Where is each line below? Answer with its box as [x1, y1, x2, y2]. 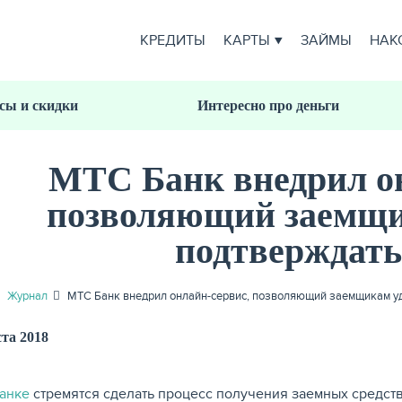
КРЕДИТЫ [140, 31, 205, 49]
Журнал [7, 288, 48, 303]
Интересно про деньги [197, 98, 340, 113]
